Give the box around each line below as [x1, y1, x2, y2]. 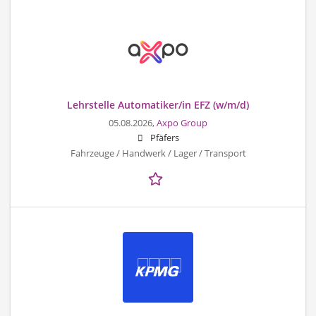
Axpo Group [157, 116, 207, 129]
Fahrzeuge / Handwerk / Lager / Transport [70, 147, 246, 159]
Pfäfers [150, 131, 179, 144]
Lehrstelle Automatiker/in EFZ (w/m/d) [67, 97, 249, 111]
